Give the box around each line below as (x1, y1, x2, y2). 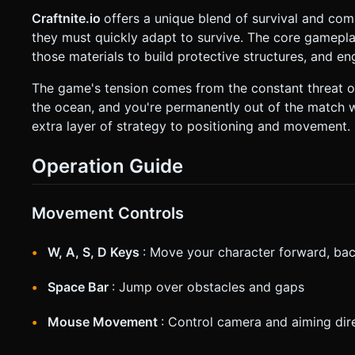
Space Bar (48, 279, 112, 296)
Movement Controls (32, 204, 184, 223)
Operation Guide (32, 154, 183, 177)
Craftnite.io (32, 10, 104, 26)
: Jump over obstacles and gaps (112, 279, 304, 296)
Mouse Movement (48, 314, 161, 330)
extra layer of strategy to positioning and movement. (32, 117, 350, 134)
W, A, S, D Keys (48, 244, 143, 261)
